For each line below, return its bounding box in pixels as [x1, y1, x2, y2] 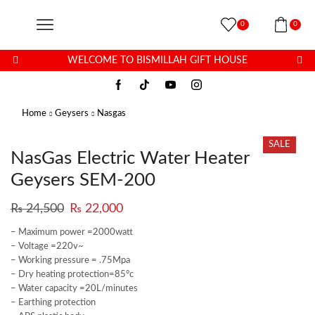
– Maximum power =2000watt [11, 228, 133, 237]
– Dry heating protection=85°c [11, 270, 134, 279]
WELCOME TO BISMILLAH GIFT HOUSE [67, 56, 247, 65]
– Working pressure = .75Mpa [11, 256, 130, 265]
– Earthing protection [11, 298, 96, 307]
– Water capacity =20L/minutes [11, 284, 138, 293]
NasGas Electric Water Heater [11, 149, 249, 167]
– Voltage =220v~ [11, 242, 84, 251]
